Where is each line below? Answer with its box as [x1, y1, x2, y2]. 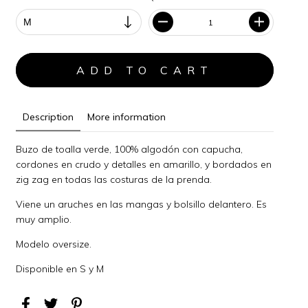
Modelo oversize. [16, 237, 92, 250]
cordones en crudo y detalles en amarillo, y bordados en [16, 157, 272, 170]
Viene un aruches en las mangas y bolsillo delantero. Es [16, 197, 267, 210]
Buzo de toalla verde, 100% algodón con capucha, [16, 142, 243, 155]
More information [87, 110, 166, 123]
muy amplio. [16, 212, 72, 225]
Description [23, 110, 74, 123]
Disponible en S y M [16, 262, 104, 275]
